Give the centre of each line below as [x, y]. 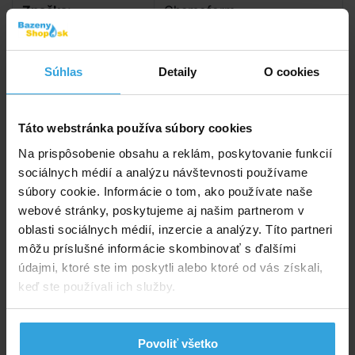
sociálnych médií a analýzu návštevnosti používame [163, 172]
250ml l [187, 49]
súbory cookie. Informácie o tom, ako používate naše [166, 191]
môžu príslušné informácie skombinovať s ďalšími [157, 248]
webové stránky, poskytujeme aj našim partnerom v [161, 210]
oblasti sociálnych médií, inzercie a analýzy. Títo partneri [176, 229]
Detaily [177, 72]
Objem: [45, 49]
